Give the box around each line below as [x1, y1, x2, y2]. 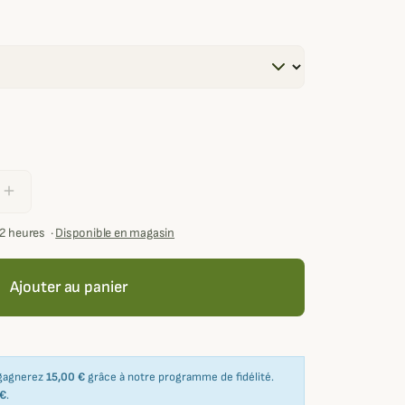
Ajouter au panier [10, 278, 127, 297]
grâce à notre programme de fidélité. [85, 370, 274, 385]
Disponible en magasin [55, 225, 175, 241]
